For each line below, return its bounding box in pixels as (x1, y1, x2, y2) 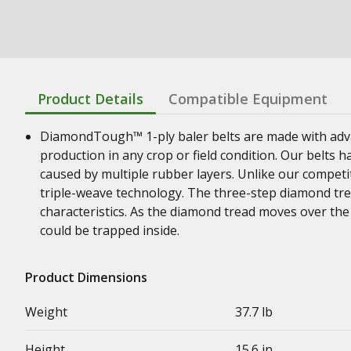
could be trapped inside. (40, 222, 179, 239)
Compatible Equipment (168, 89, 327, 108)
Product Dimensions (25, 269, 147, 286)
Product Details (38, 89, 143, 108)
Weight (25, 303, 67, 320)
